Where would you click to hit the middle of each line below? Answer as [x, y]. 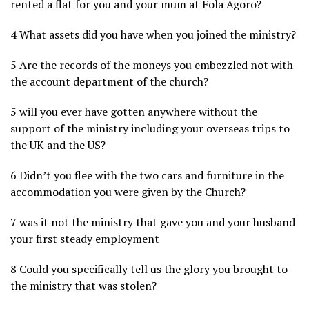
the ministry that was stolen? [83, 286]
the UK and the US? [58, 145]
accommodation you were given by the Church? [128, 192]
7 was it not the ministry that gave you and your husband [153, 222]
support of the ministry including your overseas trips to [150, 129]
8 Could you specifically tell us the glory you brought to [149, 269]
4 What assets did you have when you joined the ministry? [153, 35]
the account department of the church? [109, 82]
